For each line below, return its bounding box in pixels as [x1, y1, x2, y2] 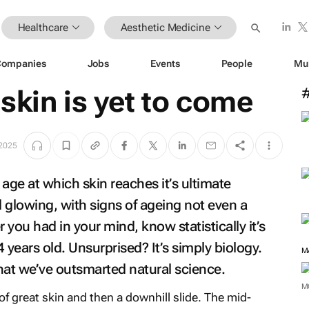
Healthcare [17, 21, 68, 34]
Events [150, 57, 180, 69]
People [221, 57, 252, 69]
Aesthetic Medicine [120, 21, 210, 34]
